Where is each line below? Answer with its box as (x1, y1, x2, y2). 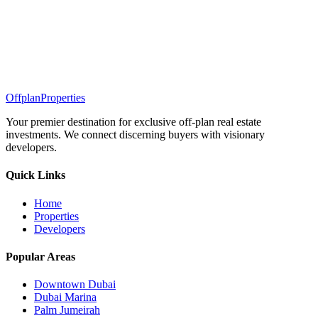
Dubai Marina (34, 291, 97, 304)
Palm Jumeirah (34, 304, 100, 317)
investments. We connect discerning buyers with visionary (6, 128, 265, 141)
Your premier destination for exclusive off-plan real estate (6, 116, 261, 128)
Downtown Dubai (34, 278, 116, 291)
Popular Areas (6, 250, 75, 263)
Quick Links (6, 169, 65, 182)
